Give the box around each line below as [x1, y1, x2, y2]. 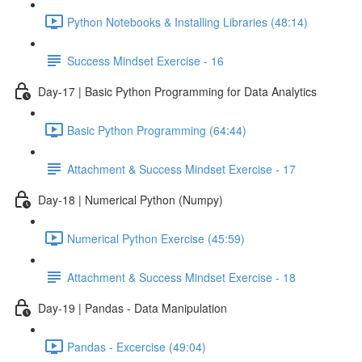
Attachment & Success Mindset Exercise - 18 [67, 268, 296, 285]
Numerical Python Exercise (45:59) [67, 229, 245, 246]
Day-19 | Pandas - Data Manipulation [38, 299, 227, 316]
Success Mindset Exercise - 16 [67, 52, 224, 69]
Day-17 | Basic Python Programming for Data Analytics [38, 82, 317, 99]
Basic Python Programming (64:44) [67, 121, 246, 138]
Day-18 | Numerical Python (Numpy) [38, 191, 223, 208]
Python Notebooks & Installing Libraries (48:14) [67, 13, 308, 30]
